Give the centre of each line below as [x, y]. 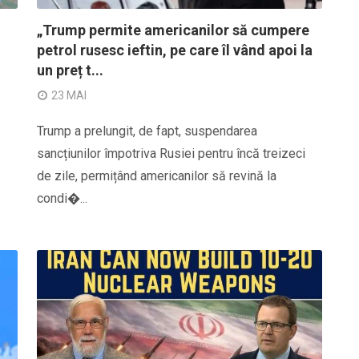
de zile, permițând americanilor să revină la [157, 176]
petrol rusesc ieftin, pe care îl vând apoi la [175, 50]
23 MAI [69, 95]
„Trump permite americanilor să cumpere [173, 30]
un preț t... [70, 70]
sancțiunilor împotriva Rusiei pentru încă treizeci [171, 153]
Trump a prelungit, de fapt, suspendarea [147, 131]
